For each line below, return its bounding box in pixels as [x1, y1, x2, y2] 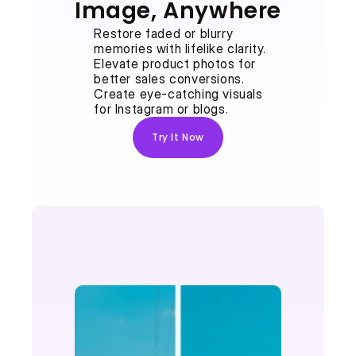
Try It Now [152, 130, 204, 144]
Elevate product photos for [94, 56, 257, 72]
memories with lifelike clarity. [94, 41, 267, 56]
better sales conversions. [94, 71, 245, 87]
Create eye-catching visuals [94, 86, 263, 102]
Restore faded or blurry [94, 25, 234, 41]
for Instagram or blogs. [94, 101, 229, 117]
